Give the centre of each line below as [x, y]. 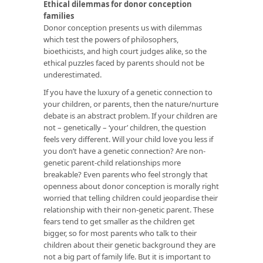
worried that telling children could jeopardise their [131, 198]
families [59, 16]
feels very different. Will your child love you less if [128, 139]
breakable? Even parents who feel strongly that [126, 174]
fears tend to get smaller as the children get [119, 221]
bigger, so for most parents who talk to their [120, 233]
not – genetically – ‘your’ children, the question [125, 127]
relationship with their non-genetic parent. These [129, 209]
